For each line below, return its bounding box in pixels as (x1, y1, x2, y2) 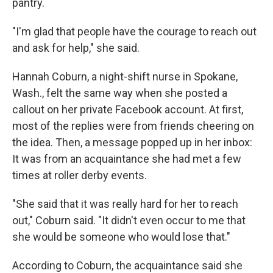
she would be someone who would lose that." (12, 230, 230, 243)
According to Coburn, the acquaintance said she (12, 259, 243, 272)
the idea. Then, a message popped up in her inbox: (12, 136, 252, 149)
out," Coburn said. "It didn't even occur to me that (12, 214, 246, 227)
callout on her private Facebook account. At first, (12, 103, 243, 116)
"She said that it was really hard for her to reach (12, 197, 238, 210)
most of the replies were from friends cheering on (12, 119, 254, 132)
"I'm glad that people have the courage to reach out (12, 25, 257, 38)
